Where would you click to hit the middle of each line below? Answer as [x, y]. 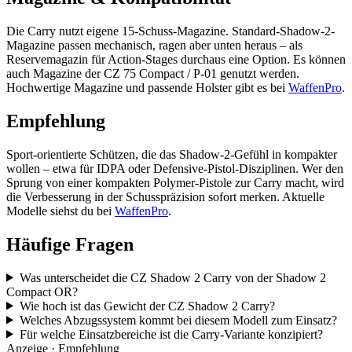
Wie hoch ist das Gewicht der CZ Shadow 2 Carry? [147, 306]
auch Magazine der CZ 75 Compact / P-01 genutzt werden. [153, 73]
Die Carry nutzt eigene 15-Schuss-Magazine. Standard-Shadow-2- [170, 31]
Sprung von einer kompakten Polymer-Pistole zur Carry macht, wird [175, 182]
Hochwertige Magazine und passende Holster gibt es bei [147, 87]
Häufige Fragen [70, 244]
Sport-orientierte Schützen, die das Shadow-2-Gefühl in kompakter [172, 154]
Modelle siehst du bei [60, 211]
